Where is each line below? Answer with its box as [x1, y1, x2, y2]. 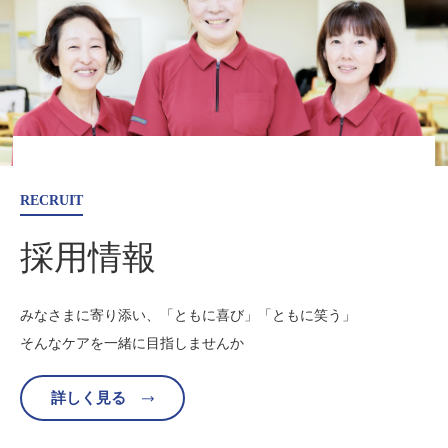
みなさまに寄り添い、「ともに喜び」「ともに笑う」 [20, 307, 356, 323]
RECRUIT [20, 193, 83, 208]
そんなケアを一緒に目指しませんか [20, 335, 244, 351]
